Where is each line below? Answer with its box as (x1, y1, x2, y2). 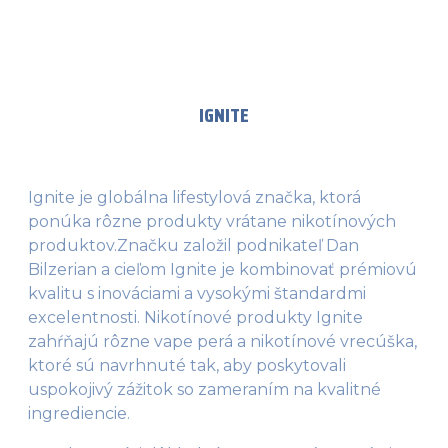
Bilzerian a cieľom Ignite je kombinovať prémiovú (28, 259, 417, 279)
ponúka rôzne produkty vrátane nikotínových (28, 211, 396, 231)
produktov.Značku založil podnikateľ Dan (28, 235, 359, 255)
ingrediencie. (28, 403, 134, 423)
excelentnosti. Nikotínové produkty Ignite (28, 307, 363, 327)
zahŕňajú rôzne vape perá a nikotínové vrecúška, (28, 331, 417, 351)
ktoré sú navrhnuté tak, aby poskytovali (28, 355, 346, 375)
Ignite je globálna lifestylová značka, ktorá (28, 187, 361, 207)
